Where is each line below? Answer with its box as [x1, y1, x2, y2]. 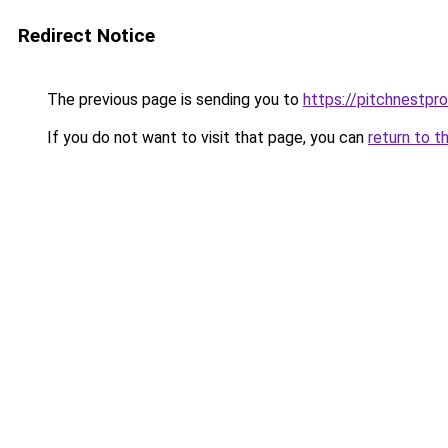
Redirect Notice [18, 24, 155, 47]
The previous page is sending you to [43, 90, 303, 109]
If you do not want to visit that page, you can [43, 128, 368, 147]
